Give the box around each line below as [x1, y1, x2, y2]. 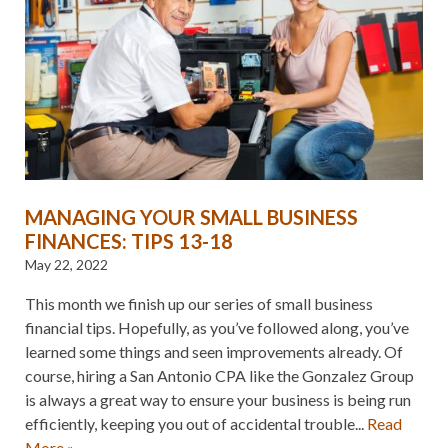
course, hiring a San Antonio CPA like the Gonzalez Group [25, 365, 414, 385]
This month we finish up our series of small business [25, 293, 373, 313]
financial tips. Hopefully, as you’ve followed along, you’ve [25, 317, 409, 337]
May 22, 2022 [25, 255, 108, 273]
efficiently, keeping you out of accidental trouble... [25, 413, 367, 433]
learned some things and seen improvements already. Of [25, 341, 403, 361]
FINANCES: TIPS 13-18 [25, 228, 233, 253]
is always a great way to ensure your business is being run [25, 389, 411, 409]
